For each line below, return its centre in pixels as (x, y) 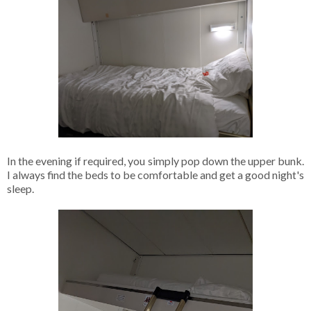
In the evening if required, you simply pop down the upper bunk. (155, 160)
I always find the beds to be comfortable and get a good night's (155, 174)
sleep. (22, 188)
